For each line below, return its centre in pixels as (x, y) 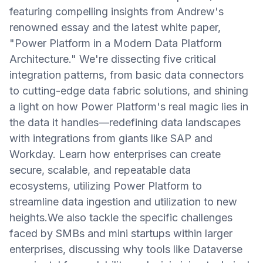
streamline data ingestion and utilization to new (123, 202)
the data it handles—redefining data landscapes (125, 122)
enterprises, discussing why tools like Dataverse (126, 249)
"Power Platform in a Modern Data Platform (116, 43)
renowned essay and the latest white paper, (115, 27)
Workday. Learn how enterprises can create (115, 154)
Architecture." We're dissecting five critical (113, 59)
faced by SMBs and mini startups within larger (121, 233)
